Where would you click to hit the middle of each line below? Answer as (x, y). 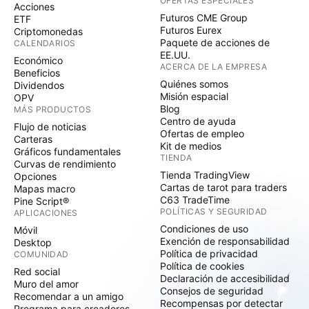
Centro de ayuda (198, 121)
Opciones (35, 176)
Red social (37, 271)
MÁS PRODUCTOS (53, 109)
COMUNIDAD (41, 254)
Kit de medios (191, 146)
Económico (38, 60)
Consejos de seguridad (212, 291)
